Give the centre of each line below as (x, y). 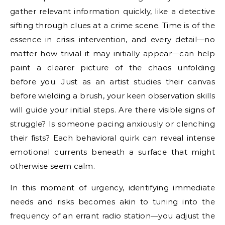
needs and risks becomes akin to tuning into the (113, 201)
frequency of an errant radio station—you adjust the (113, 215)
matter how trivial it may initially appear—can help (113, 53)
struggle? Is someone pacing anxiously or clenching (113, 124)
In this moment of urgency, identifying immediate (113, 187)
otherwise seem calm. (53, 166)
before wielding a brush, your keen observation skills (113, 95)
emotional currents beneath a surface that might (113, 152)
